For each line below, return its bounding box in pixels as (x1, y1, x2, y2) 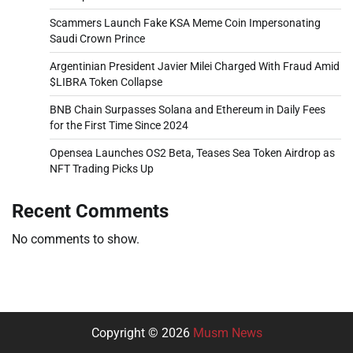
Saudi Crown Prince (50, 32, 145, 45)
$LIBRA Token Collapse (50, 75, 162, 88)
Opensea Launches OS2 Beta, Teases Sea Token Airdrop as (50, 146, 335, 159)
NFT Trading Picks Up (50, 162, 154, 175)
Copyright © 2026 (91, 325, 193, 340)
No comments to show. (12, 231, 139, 247)
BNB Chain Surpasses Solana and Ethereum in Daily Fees (50, 102, 325, 116)
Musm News (192, 325, 262, 340)
